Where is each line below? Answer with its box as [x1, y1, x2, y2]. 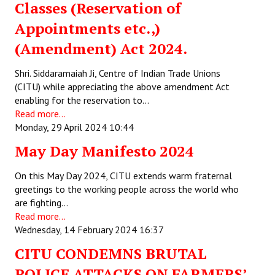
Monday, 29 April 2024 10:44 [15, 121, 134, 133]
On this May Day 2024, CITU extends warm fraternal [15, 169, 232, 182]
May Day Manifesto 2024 [15, 141, 194, 161]
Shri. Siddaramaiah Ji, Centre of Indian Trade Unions [15, 67, 220, 79]
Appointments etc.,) [15, 18, 160, 38]
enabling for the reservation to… [15, 94, 149, 106]
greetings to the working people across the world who [15, 183, 239, 195]
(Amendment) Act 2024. [15, 39, 187, 58]
